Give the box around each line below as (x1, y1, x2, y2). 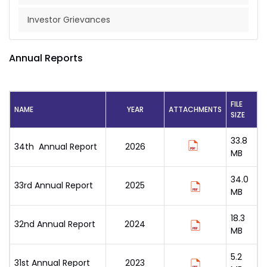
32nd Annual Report (14, 218, 95, 230)
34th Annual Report (14, 141, 97, 153)
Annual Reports (9, 51, 83, 65)
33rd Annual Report (14, 179, 93, 191)
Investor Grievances (27, 14, 110, 26)
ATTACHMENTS (169, 104, 222, 114)
